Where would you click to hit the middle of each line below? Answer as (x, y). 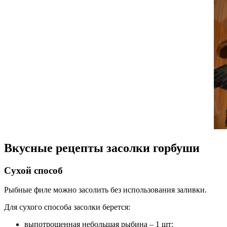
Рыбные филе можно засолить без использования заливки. (105, 190)
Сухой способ (33, 170)
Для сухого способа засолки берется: (67, 207)
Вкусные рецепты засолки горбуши (102, 148)
